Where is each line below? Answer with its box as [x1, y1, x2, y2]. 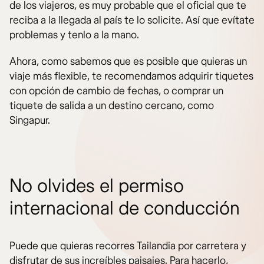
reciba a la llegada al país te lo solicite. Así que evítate [9, 14, 255, 28]
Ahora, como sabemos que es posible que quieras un [9, 55, 247, 69]
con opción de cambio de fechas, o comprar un [9, 84, 223, 98]
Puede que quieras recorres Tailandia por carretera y [9, 239, 246, 253]
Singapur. [9, 114, 50, 128]
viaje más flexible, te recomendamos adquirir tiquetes [9, 70, 253, 84]
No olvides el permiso [9, 174, 184, 199]
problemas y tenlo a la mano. [9, 28, 139, 42]
